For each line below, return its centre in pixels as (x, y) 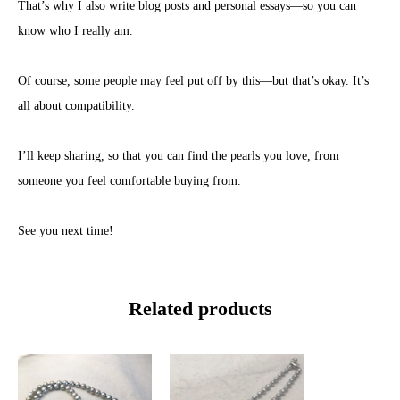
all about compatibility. (76, 106)
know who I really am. (75, 31)
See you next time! (66, 231)
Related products (200, 308)
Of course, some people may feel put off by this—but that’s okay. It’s (193, 81)
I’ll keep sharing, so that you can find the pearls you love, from (179, 156)
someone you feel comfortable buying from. (129, 181)
